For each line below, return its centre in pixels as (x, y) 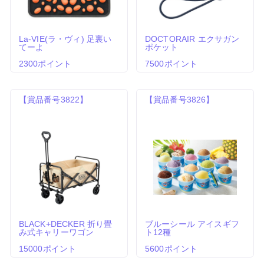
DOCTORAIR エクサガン (192, 39)
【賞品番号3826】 (180, 100)
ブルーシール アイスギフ (192, 224)
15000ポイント (47, 249)
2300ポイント (45, 64)
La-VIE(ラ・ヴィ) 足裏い (65, 39)
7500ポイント (171, 64)
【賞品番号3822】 (53, 100)
